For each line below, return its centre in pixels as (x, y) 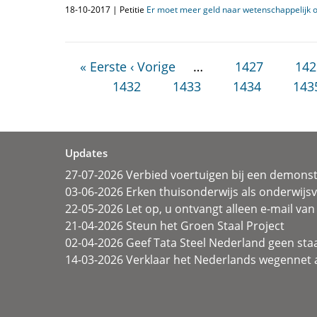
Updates (86, 153)
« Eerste (104, 67)
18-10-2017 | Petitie (106, 10)
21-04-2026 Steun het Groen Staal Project (175, 226)
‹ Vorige (153, 67)
